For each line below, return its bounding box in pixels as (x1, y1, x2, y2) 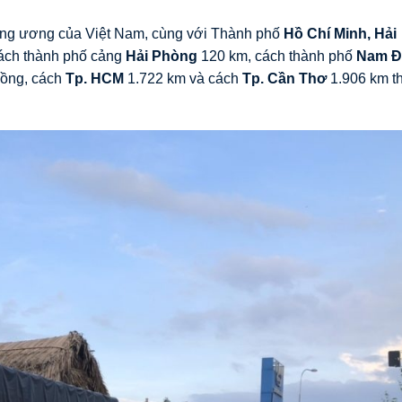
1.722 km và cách (124, 70, 242, 86)
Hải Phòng (126, 48, 197, 64)
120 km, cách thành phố (197, 48, 356, 64)
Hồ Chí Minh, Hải (284, 25, 397, 41)
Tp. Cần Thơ (242, 70, 327, 86)
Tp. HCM (66, 70, 124, 86)
